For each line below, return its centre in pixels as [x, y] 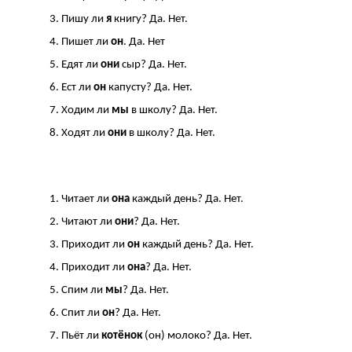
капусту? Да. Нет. [150, 88]
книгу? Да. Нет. [150, 20]
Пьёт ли [81, 336]
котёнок [123, 336]
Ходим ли [86, 111]
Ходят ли [84, 134]
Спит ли [81, 313]
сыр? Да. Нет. [154, 65]
